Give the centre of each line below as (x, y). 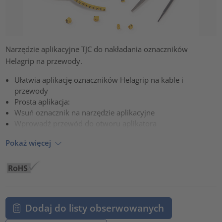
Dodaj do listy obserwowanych (94, 208)
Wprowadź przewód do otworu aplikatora (86, 124)
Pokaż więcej (28, 142)
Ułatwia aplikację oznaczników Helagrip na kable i (99, 80)
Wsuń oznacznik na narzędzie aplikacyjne (85, 113)
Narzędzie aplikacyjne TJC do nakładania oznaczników (97, 49)
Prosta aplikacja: (42, 102)
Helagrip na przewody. (44, 61)
